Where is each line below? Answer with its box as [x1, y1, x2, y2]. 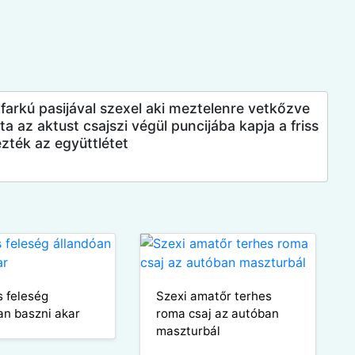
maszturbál [155, 323, 220, 338]
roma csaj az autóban [155, 305, 279, 321]
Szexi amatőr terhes [155, 288, 272, 303]
